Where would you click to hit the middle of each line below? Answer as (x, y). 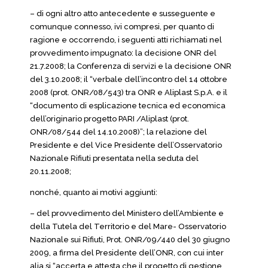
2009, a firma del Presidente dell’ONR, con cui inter (127, 253)
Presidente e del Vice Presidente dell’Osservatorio (126, 145)
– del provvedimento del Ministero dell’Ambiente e (127, 213)
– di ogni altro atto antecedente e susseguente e (123, 13)
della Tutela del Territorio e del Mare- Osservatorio (128, 226)
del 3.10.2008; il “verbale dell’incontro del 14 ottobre (129, 79)
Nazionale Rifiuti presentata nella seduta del (114, 158)
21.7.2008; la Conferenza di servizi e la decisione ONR (131, 66)
